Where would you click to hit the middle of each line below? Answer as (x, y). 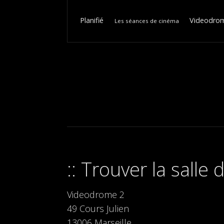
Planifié (92, 20)
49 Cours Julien (98, 209)
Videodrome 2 (96, 195)
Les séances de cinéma (146, 21)
